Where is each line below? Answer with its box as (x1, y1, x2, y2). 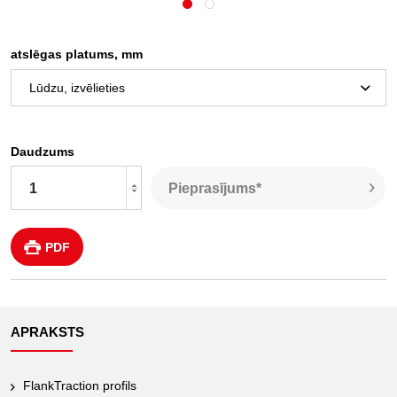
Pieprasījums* (167, 181, 261, 196)
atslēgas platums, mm (11, 47, 143, 61)
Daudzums (11, 144, 74, 159)
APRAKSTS (11, 324, 84, 339)
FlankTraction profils (23, 378, 136, 393)
